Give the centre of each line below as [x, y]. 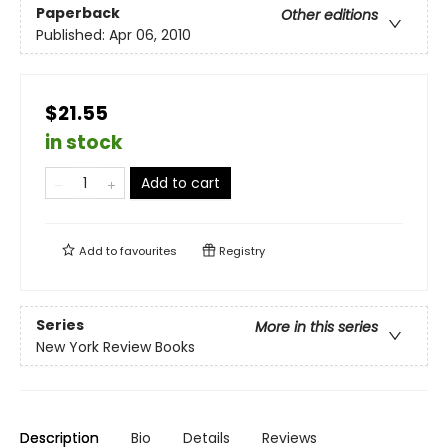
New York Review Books [115, 346]
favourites [148, 251]
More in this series [316, 326]
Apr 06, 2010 [150, 34]
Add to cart [180, 183]
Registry [240, 251]
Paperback [78, 12]
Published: [72, 34]
